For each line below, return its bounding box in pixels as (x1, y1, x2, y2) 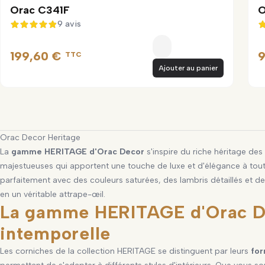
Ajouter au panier (158, 63, 218, 72)
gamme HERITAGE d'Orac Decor (11, 146, 145, 157)
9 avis (57, 18, 81, 29)
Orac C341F (10, 3, 70, 17)
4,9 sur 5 (33, 24, 71, 36)
